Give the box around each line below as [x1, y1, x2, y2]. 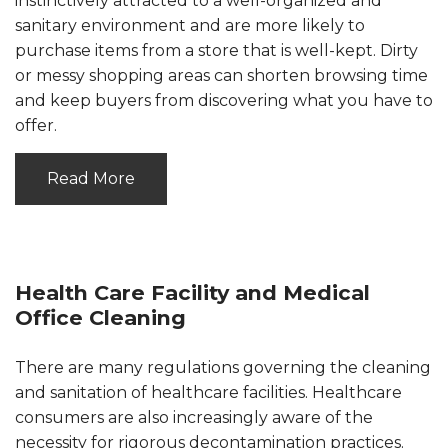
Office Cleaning [15, 304, 186, 330]
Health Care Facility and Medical [15, 279, 370, 305]
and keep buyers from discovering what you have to [15, 90, 433, 110]
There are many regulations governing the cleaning [15, 357, 431, 377]
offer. [15, 115, 57, 135]
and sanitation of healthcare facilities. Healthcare [15, 382, 402, 402]
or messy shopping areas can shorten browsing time [15, 65, 428, 85]
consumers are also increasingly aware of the [15, 407, 373, 427]
